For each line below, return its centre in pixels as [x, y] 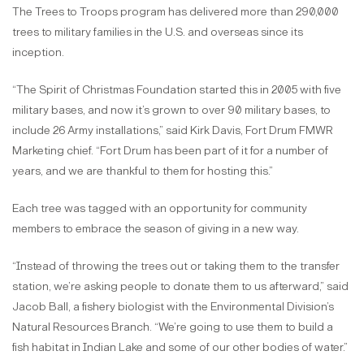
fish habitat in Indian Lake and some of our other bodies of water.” [180, 347]
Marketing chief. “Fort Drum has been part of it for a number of [170, 150]
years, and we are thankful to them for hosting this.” [143, 171]
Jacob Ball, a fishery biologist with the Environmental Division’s [173, 306]
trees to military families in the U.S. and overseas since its [158, 32]
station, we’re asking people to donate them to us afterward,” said [180, 286]
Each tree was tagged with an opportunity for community [160, 208]
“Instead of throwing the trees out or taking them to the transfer [176, 266]
